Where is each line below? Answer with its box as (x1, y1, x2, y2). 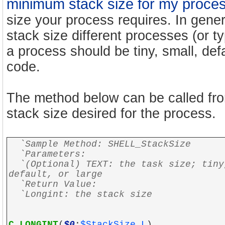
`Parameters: (9, 149, 86, 159)
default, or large (9, 169, 102, 179)
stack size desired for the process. (7, 106, 216, 121)
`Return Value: (9, 179, 97, 189)
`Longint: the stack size (9, 189, 152, 199)
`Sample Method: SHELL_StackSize (20, 139, 191, 149)
